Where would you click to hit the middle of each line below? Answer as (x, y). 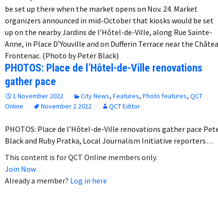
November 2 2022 (66, 106)
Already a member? (37, 181)
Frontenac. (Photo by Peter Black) (62, 56)
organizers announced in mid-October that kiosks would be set (109, 21)
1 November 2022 (38, 96)
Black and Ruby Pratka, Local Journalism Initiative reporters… (109, 141)
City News (95, 96)
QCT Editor (125, 106)
